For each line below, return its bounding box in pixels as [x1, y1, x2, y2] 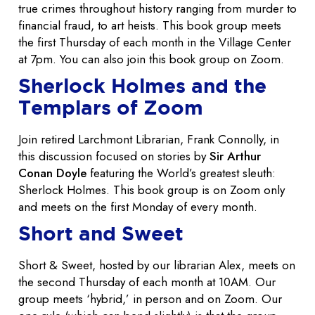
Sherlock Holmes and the [18, 75, 266, 97]
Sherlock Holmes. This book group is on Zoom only [18, 181, 285, 199]
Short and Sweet [18, 222, 184, 245]
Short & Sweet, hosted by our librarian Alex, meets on [18, 257, 295, 274]
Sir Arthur [210, 148, 261, 165]
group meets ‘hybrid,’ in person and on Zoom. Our [18, 290, 282, 308]
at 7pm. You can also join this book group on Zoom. [18, 51, 284, 68]
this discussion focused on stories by [18, 148, 210, 165]
